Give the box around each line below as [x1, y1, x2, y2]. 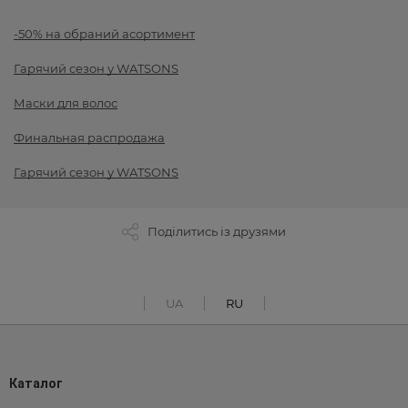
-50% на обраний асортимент [14, 26, 195, 42]
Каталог [9, 376, 63, 392]
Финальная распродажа [14, 130, 165, 146]
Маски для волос [14, 96, 117, 111]
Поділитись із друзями [148, 224, 286, 240]
